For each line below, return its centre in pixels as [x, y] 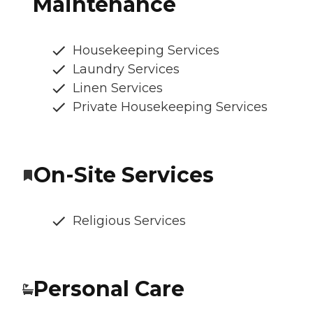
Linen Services [118, 88]
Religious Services [129, 220]
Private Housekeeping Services [170, 107]
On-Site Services [124, 175]
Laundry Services [126, 69]
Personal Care [109, 289]
